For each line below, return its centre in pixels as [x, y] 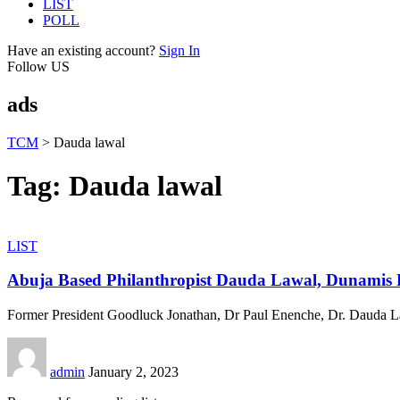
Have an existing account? [81, 50]
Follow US [38, 67]
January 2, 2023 [133, 372]
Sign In [179, 50]
